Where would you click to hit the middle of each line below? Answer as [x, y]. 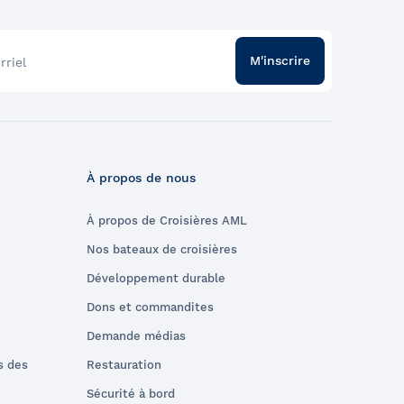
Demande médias [136, 335]
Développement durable [156, 278]
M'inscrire [280, 61]
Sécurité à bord [131, 393]
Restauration [124, 364]
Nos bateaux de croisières [162, 249]
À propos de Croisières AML [167, 220]
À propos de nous [141, 177]
